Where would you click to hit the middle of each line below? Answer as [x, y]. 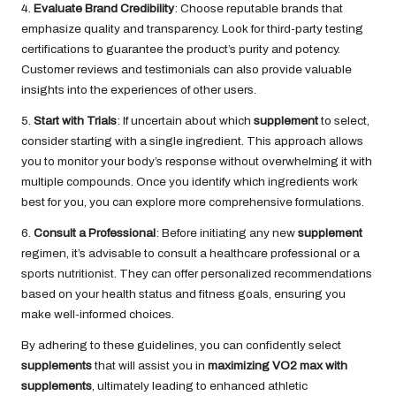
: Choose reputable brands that [259, 9]
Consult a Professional [95, 233]
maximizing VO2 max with [278, 366]
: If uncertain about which [185, 121]
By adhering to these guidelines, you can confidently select [181, 346]
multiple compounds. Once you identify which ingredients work [190, 182]
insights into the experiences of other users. [139, 90]
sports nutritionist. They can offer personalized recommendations [197, 274]
